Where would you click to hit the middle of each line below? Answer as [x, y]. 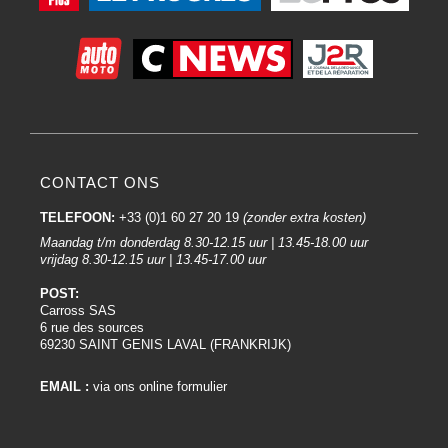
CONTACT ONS [100, 182]
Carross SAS [78, 310]
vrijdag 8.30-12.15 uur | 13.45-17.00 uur [153, 259]
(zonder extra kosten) [304, 217]
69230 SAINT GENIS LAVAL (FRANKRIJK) [165, 344]
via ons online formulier [158, 386]
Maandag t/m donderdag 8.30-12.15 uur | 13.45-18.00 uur [204, 242]
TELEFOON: [79, 217]
